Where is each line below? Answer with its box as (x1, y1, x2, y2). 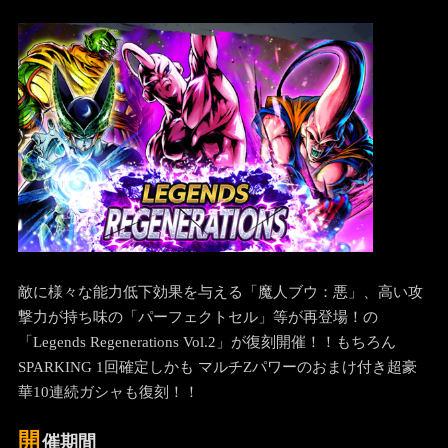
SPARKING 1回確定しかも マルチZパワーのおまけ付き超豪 (17, 358, 417, 375)
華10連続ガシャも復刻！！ (17, 383, 199, 400)
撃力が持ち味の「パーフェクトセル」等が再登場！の (17, 308, 378, 325)
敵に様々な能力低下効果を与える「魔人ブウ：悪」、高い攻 (17, 283, 423, 300)
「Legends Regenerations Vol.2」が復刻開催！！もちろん (17, 333, 396, 350)
